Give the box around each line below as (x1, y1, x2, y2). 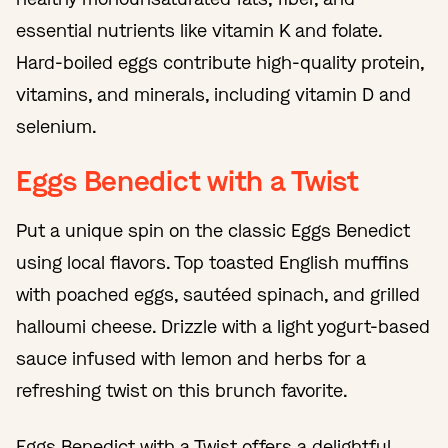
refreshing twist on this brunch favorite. (16, 378, 348, 403)
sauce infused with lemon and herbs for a (16, 346, 366, 371)
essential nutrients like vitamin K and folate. (16, 18, 382, 43)
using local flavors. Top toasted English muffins (16, 250, 409, 275)
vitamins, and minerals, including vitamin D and (16, 82, 411, 107)
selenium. (16, 114, 102, 139)
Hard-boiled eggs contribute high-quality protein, (16, 50, 424, 75)
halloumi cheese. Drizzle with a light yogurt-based (16, 314, 430, 339)
